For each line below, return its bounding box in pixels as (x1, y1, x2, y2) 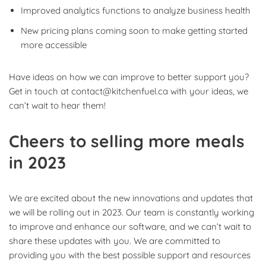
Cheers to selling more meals (9, 130, 245, 151)
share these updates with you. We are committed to (9, 235, 220, 246)
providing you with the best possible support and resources (9, 249, 251, 261)
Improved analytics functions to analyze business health (21, 4, 251, 16)
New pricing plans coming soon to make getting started (21, 24, 248, 36)
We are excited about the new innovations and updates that (9, 192, 253, 204)
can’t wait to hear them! (9, 99, 106, 111)
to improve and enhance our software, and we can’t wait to (9, 220, 251, 232)
